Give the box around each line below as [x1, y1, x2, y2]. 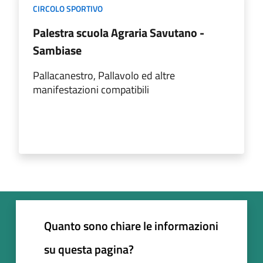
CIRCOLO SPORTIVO [33, 2, 103, 15]
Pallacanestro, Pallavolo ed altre [33, 67, 175, 83]
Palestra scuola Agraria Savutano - [33, 23, 204, 42]
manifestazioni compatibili [33, 81, 149, 97]
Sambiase [33, 41, 82, 59]
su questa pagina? [44, 240, 134, 258]
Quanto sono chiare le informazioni [44, 216, 218, 235]
